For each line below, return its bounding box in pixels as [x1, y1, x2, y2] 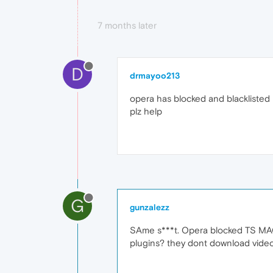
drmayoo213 [130, 71, 180, 80]
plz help [130, 106, 162, 116]
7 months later [97, 20, 157, 30]
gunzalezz [130, 202, 169, 212]
